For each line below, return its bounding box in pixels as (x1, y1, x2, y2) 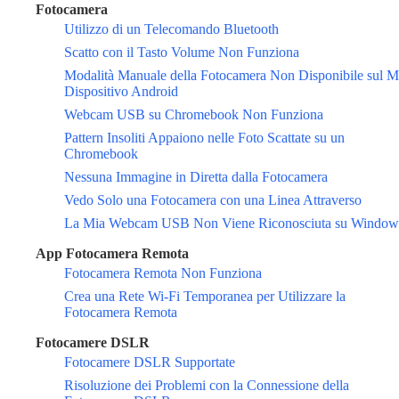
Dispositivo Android (64, 84, 178, 100)
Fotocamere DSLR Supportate (64, 354, 235, 370)
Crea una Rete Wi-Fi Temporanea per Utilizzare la (64, 289, 346, 305)
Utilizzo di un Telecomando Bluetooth (64, 21, 279, 37)
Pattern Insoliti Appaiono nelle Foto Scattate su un (64, 130, 345, 146)
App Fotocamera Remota (36, 246, 189, 262)
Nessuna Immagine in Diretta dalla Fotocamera (64, 169, 328, 185)
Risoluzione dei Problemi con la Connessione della (64, 378, 349, 394)
